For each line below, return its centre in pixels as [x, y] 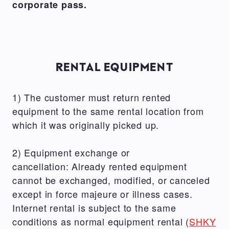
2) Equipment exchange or [71, 152]
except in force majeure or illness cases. [102, 193]
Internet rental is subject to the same [94, 207]
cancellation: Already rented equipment [100, 166]
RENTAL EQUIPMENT [114, 66]
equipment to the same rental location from [108, 111]
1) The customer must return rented [92, 97]
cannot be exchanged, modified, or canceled [111, 180]
